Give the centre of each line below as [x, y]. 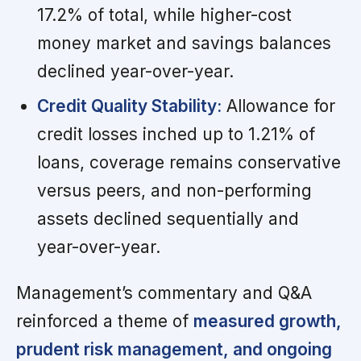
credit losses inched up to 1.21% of [176, 135]
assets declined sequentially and [168, 219]
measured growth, [268, 322]
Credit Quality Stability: [129, 106]
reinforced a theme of [105, 322]
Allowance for [278, 106]
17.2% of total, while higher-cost [164, 15]
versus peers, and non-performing [174, 191]
